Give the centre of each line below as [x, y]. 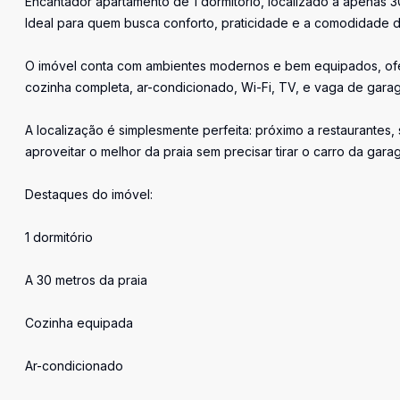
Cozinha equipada [79, 323]
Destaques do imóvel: [89, 194]
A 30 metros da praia [86, 280]
